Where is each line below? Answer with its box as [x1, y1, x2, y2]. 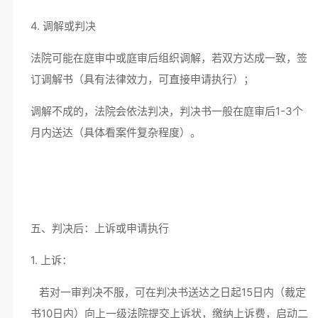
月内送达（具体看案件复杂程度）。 [30, 126, 201, 139]
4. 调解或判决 [30, 19, 102, 33]
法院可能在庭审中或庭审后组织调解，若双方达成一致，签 [30, 51, 307, 65]
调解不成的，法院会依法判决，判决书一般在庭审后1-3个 [30, 104, 303, 118]
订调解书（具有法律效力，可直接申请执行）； [30, 72, 260, 86]
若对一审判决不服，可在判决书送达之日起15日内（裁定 [30, 285, 306, 299]
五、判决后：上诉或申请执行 [30, 221, 175, 235]
